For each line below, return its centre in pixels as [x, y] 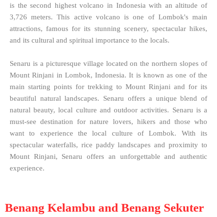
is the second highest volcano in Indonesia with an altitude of [108, 5]
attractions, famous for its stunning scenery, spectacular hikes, [108, 28]
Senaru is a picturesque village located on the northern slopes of [108, 63]
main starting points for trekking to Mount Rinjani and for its [108, 86]
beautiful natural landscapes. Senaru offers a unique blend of [108, 98]
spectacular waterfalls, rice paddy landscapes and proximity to [108, 145]
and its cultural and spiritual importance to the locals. [90, 40]
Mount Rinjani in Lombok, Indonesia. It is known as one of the [108, 75]
